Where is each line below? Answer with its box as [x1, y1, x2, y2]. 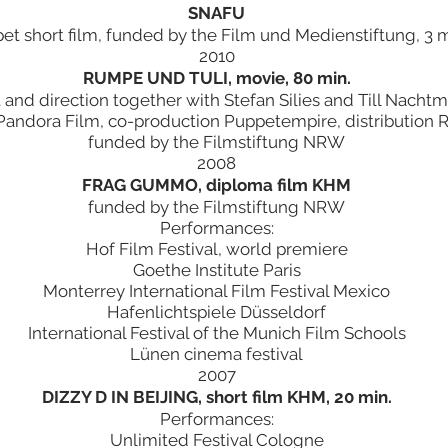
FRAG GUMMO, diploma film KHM [82, 175, 351, 195]
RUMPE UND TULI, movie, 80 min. [82, 68, 351, 88]
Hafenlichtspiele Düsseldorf [107, 302, 326, 322]
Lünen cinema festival [130, 344, 303, 364]
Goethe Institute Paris [132, 260, 301, 280]
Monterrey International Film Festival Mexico [43, 281, 390, 301]
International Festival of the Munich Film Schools [27, 323, 406, 343]
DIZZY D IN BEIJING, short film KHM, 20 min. [41, 387, 392, 407]
